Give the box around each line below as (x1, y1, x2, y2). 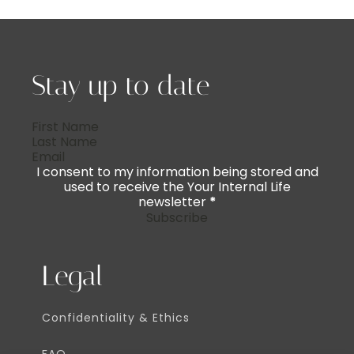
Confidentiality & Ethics (42, 310, 190, 326)
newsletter (137, 193, 206, 211)
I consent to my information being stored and (36, 163, 318, 181)
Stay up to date (32, 70, 209, 102)
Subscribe (146, 209, 208, 228)
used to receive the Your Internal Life (63, 178, 291, 196)
